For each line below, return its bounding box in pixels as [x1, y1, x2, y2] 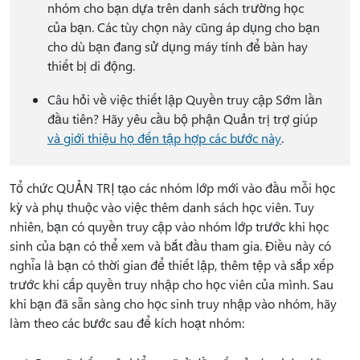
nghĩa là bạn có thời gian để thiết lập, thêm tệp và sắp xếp [10, 256, 333, 273]
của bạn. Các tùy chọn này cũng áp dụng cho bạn [47, 18, 320, 35]
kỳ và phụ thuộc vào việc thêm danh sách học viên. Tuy [10, 198, 314, 215]
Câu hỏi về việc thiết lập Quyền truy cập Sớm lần [47, 91, 322, 108]
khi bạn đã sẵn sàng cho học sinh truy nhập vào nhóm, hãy [10, 295, 337, 312]
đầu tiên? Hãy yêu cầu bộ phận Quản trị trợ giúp [47, 110, 317, 127]
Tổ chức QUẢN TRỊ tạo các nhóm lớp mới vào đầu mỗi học [10, 179, 335, 196]
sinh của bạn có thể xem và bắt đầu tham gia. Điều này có [10, 237, 331, 254]
